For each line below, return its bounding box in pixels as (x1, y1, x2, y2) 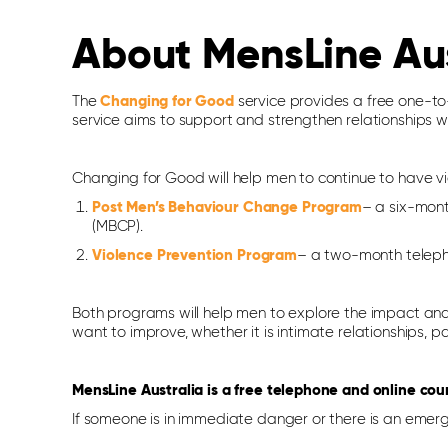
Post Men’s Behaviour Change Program (92, 200, 362, 215)
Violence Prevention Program (92, 248, 297, 263)
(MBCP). (92, 219, 143, 234)
